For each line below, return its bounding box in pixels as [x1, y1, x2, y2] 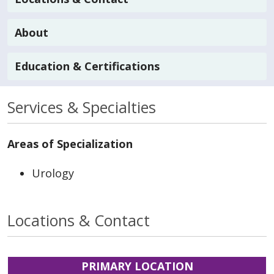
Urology [32, 165, 74, 180]
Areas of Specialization [7, 136, 133, 151]
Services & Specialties [7, 96, 156, 117]
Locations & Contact [7, 209, 150, 231]
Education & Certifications [15, 59, 160, 74]
